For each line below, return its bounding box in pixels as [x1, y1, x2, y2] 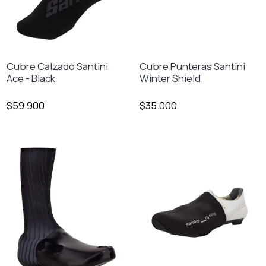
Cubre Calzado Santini [7, 59, 109, 73]
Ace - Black [7, 71, 56, 85]
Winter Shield [140, 71, 201, 85]
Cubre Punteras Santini [140, 59, 246, 73]
